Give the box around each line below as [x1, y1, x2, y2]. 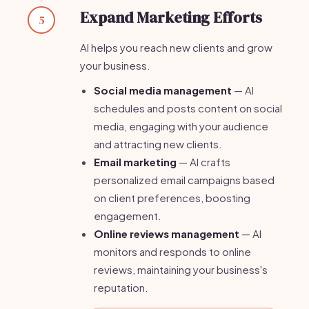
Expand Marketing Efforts [80, 7, 262, 28]
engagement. [94, 209, 161, 222]
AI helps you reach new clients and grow [80, 41, 272, 54]
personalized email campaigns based [94, 173, 275, 186]
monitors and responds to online [94, 245, 251, 258]
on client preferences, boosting [94, 191, 250, 204]
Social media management [94, 83, 232, 97]
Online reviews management [94, 227, 239, 240]
